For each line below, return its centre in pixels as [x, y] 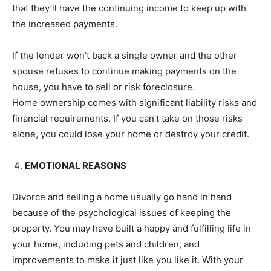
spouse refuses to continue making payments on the [124, 71]
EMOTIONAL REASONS [76, 165]
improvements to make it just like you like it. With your [128, 260]
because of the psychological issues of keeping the [122, 212]
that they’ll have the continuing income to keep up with [129, 8]
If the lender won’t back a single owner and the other [125, 55]
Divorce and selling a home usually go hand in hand [122, 197]
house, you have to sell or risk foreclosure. [103, 87]
